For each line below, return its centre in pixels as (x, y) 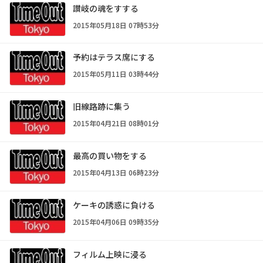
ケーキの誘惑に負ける (114, 205)
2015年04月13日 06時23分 (116, 173)
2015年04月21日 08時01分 (116, 123)
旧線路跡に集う (102, 107)
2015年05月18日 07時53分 (116, 25)
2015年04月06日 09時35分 (116, 222)
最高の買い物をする (110, 156)
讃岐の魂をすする (106, 8)
